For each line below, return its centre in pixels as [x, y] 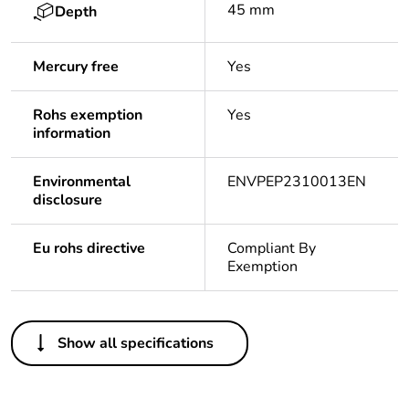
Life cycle [65, 360]
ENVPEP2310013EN [297, 182]
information [72, 134]
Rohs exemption [88, 115]
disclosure [68, 200]
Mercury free [76, 67]
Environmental [82, 182]
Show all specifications [136, 344]
